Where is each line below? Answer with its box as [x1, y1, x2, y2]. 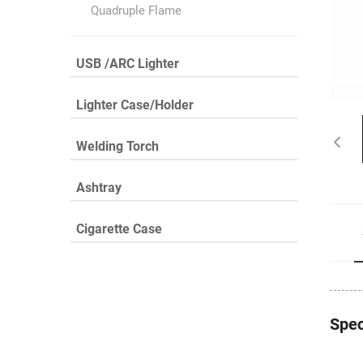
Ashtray [76, 180, 122, 196]
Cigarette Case [76, 221, 162, 237]
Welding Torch [76, 139, 159, 155]
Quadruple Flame [91, 3, 181, 19]
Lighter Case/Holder [76, 97, 194, 113]
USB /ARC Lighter [76, 56, 179, 72]
